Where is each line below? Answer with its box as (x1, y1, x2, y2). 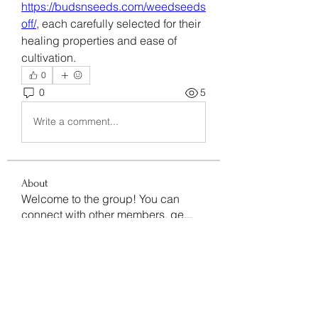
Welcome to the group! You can (21, 191, 180, 206)
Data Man (47, 288, 96, 303)
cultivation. (21, 50, 76, 65)
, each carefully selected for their (36, 16, 201, 31)
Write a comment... (33, 115, 119, 128)
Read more (21, 222, 77, 237)
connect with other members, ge (21, 207, 184, 221)
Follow (172, 288, 206, 303)
